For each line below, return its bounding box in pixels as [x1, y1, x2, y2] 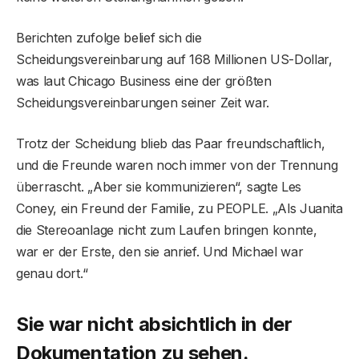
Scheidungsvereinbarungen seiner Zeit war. [16, 94, 269, 111]
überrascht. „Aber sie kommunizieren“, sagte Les [16, 178, 301, 195]
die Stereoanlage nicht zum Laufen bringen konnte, [16, 221, 317, 238]
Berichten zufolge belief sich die [16, 29, 202, 46]
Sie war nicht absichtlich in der [16, 313, 292, 337]
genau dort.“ [16, 264, 89, 281]
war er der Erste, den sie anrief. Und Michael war [16, 243, 304, 260]
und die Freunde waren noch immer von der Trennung [16, 156, 338, 173]
